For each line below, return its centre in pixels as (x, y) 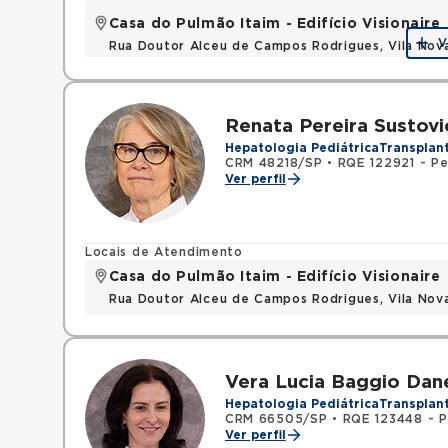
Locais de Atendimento (163, 252)
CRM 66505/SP (276, 419)
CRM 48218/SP (273, 163)
